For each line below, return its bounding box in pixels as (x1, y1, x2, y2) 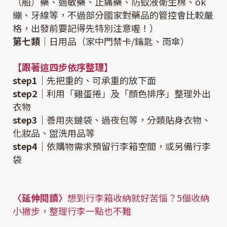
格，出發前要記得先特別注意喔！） (13, 21, 159, 35)
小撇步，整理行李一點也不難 (13, 204, 131, 218)
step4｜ (13, 139, 47, 153)
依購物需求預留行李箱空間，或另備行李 (47, 139, 211, 153)
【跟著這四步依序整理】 (13, 60, 113, 74)
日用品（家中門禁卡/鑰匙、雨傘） (49, 34, 190, 48)
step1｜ (13, 73, 47, 87)
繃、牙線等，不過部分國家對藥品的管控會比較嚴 (13, 8, 213, 22)
